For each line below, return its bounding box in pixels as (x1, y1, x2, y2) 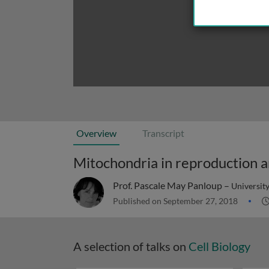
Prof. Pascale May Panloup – (113, 180, 231, 191)
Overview (76, 127, 116, 139)
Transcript (142, 127, 184, 139)
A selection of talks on (73, 239, 189, 253)
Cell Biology (189, 239, 250, 253)
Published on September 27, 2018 (113, 196, 240, 206)
